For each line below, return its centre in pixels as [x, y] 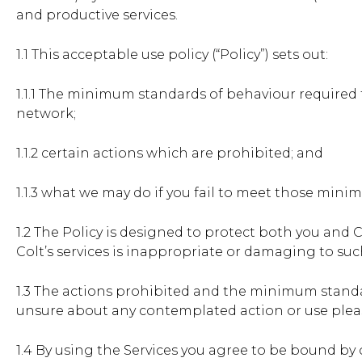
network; [46, 114]
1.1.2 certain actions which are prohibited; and [170, 154]
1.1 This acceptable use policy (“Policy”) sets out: [172, 55]
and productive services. [97, 15]
